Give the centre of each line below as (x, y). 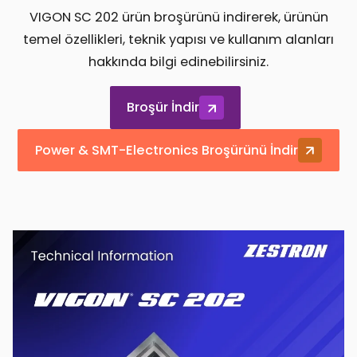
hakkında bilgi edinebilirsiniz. (178, 61)
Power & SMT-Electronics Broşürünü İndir (166, 151)
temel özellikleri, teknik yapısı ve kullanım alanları (178, 39)
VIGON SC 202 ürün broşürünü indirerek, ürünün (178, 17)
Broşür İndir (163, 108)
